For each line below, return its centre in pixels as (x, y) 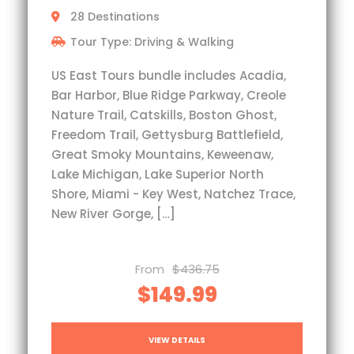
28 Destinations (115, 16)
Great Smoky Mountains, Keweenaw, (162, 154)
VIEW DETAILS (177, 340)
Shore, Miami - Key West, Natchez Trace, (173, 194)
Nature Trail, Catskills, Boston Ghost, (164, 115)
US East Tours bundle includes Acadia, (169, 75)
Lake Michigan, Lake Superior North (158, 174)
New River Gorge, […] (113, 213)
